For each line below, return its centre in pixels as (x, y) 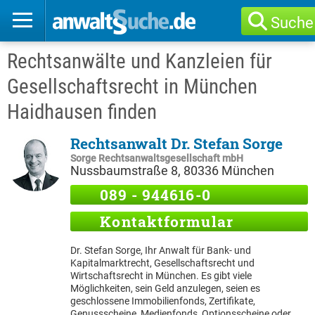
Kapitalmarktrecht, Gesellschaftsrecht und (162, 263)
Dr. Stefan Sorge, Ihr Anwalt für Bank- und (161, 250)
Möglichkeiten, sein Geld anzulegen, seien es (165, 288)
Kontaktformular (165, 221)
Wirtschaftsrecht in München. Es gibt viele (161, 276)
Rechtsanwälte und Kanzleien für (140, 61)
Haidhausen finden (82, 112)
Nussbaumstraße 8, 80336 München (172, 171)
